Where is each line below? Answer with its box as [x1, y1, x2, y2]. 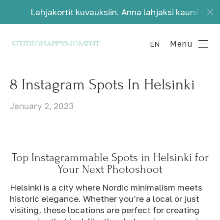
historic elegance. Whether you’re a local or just [10, 193, 199, 204]
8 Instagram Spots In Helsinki [10, 76, 195, 94]
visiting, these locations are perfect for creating [10, 204, 199, 215]
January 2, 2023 [10, 101, 74, 111]
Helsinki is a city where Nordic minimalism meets [10, 182, 202, 192]
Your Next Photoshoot [57, 162, 163, 176]
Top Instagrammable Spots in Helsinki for [11, 150, 209, 164]
